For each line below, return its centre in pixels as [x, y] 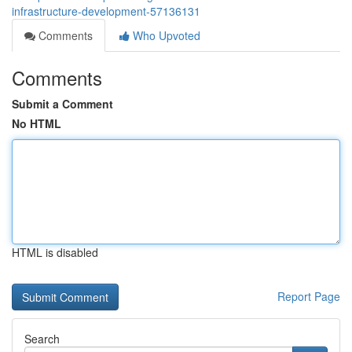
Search [42, 339]
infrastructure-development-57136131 [106, 11]
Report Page [309, 296]
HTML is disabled [55, 252]
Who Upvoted [165, 35]
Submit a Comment [62, 104]
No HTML [37, 123]
